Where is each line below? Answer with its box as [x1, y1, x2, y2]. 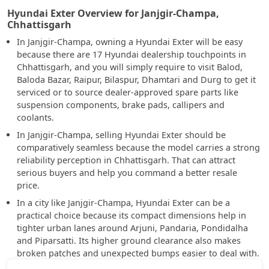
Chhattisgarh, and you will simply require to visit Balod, [17, 61, 243, 73]
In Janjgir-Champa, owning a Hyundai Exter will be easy [17, 36, 243, 47]
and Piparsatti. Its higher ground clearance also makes [17, 235, 241, 246]
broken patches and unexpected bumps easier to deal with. [17, 247, 259, 259]
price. [17, 180, 40, 191]
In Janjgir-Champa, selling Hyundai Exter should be [17, 129, 226, 141]
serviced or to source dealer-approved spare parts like [17, 86, 238, 98]
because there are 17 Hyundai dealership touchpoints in [17, 49, 246, 60]
